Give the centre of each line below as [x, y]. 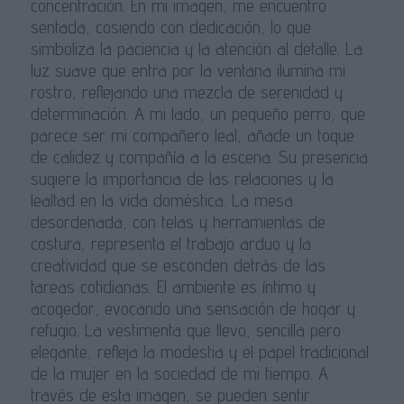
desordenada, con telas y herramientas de [178, 222]
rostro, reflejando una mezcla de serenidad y [186, 92]
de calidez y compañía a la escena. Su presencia [199, 157]
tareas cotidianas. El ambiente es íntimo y [173, 287]
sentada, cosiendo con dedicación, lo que [170, 28]
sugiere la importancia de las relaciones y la [182, 179]
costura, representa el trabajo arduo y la [170, 244]
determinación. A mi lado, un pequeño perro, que [197, 114]
